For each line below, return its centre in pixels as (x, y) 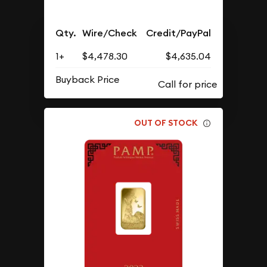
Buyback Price (88, 80)
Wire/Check (110, 33)
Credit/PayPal (179, 33)
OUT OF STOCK (166, 122)
